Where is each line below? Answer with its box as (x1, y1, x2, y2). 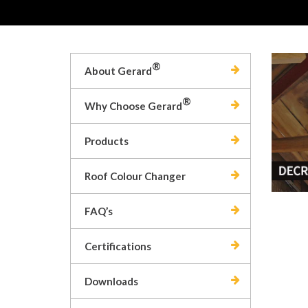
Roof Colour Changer (85, 170, 186, 182)
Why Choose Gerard (85, 100, 182, 112)
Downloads (85, 275, 138, 287)
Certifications (85, 240, 151, 252)
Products (85, 135, 129, 147)
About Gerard (85, 65, 152, 77)
